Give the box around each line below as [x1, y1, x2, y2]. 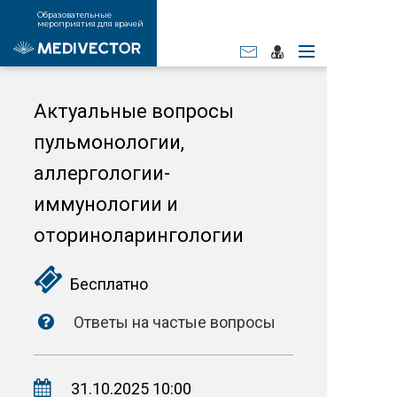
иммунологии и [34, 193, 178, 215]
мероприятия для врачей [37, 19, 144, 28]
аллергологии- [34, 162, 170, 184]
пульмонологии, [34, 131, 184, 153]
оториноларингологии [34, 224, 244, 246]
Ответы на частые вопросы [70, 313, 276, 331]
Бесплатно [63, 275, 148, 293]
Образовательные [37, 10, 112, 19]
